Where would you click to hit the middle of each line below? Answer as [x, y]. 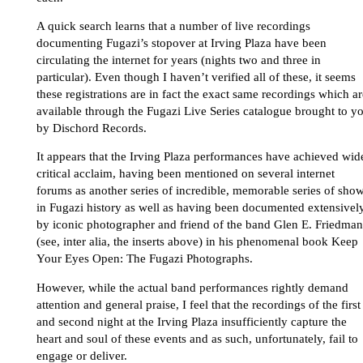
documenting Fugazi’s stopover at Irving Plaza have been [181, 43]
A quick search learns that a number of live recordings [173, 26]
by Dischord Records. [92, 128]
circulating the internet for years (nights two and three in [179, 60]
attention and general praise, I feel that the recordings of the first [199, 304]
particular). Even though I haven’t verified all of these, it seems [196, 77]
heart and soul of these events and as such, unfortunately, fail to [197, 338]
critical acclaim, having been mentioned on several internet [186, 174]
